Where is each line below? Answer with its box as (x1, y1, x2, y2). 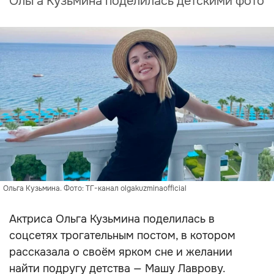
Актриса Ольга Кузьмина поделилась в (9, 212, 215, 226)
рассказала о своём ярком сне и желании (9, 245, 232, 259)
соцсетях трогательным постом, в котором (9, 229, 235, 242)
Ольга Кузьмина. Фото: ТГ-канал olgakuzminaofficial (3, 183, 187, 193)
